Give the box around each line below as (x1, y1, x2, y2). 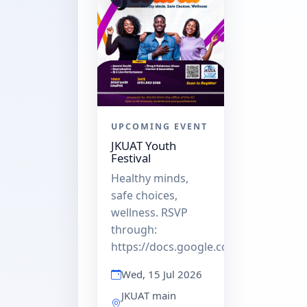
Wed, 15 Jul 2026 (121, 267, 202, 282)
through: (111, 222, 157, 238)
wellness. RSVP (111, 205, 188, 221)
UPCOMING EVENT (111, 121, 208, 133)
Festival (111, 150, 151, 167)
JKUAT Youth (111, 138, 176, 154)
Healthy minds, (111, 171, 188, 186)
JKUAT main (121, 288, 176, 303)
